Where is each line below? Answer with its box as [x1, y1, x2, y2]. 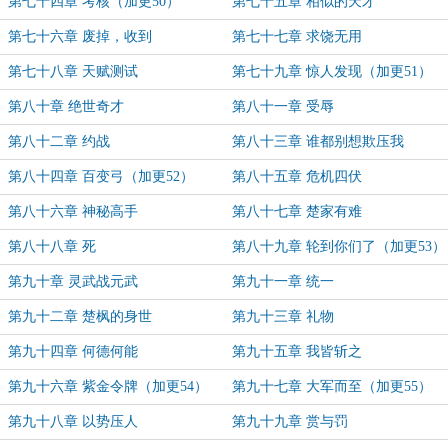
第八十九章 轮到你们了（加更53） [232, 239, 446, 254]
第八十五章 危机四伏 [232, 169, 362, 184]
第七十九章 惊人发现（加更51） [232, 64, 432, 79]
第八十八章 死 [8, 239, 96, 254]
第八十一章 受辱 [232, 99, 334, 114]
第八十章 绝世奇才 [8, 99, 124, 114]
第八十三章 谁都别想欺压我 [232, 134, 404, 149]
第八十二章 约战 [8, 134, 110, 149]
